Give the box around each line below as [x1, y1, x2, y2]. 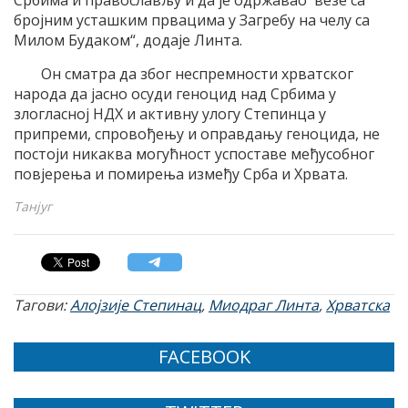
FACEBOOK [158, 343, 250, 369]
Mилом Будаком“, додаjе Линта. [14, 29, 242, 50]
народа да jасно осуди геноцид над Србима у [14, 83, 336, 104]
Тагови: [14, 294, 70, 315]
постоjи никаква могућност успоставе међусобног [14, 143, 374, 164]
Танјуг [14, 197, 52, 215]
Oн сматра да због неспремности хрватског [41, 63, 353, 84]
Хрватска [326, 294, 390, 315]
